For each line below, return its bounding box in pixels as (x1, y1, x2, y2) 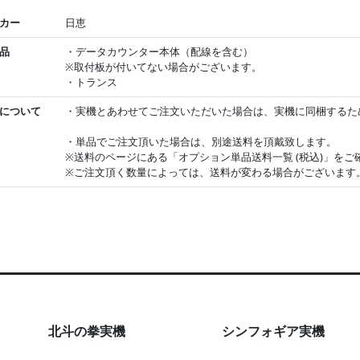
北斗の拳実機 (48, 322, 125, 341)
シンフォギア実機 (222, 322, 325, 341)
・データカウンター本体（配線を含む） (64, 44, 253, 59)
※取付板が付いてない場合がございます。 (64, 59, 262, 75)
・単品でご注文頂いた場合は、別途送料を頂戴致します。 (64, 134, 337, 149)
